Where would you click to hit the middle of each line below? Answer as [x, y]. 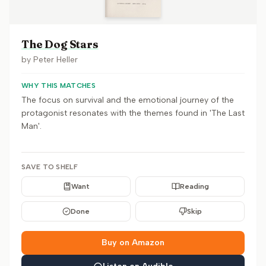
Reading [194, 186]
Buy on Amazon [133, 243]
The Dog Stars [60, 44]
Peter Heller [56, 60]
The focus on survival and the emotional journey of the [128, 100]
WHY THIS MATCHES [58, 85]
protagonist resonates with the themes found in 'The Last [133, 113]
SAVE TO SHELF [50, 167]
